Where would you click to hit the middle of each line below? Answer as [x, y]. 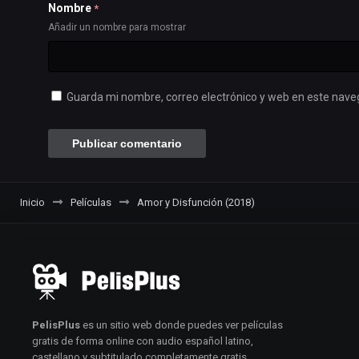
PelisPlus [56, 325]
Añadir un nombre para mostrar [117, 27]
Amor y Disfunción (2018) [196, 202]
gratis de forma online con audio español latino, [143, 341]
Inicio [32, 202]
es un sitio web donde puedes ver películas [182, 325]
